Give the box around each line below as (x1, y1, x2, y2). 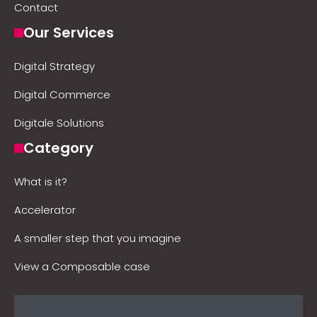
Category (23, 138, 93, 158)
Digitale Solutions (14, 115, 104, 130)
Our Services (23, 23, 114, 42)
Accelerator (14, 202, 76, 217)
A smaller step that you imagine (14, 231, 181, 246)
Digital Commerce (14, 87, 110, 102)
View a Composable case (14, 259, 150, 274)
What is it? (14, 174, 67, 189)
